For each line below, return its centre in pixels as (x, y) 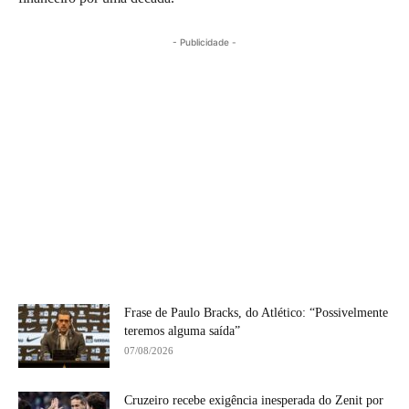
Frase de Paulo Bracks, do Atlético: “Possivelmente (256, 312)
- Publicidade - (204, 42)
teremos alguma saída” (182, 330)
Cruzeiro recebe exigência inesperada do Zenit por (254, 400)
